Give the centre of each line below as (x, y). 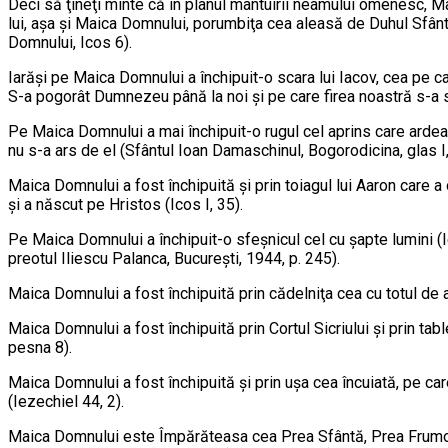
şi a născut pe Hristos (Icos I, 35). (125, 205)
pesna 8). (40, 348)
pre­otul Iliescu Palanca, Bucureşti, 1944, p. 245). (174, 259)
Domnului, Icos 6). (70, 43)
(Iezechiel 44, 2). (66, 402)
